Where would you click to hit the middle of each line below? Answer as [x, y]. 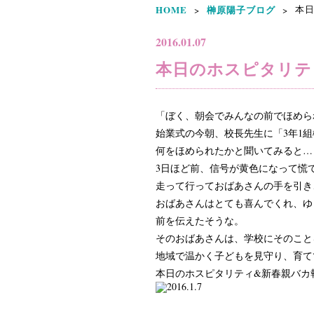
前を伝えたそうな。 [200, 220]
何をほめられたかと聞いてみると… [234, 150]
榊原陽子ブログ [241, 9]
